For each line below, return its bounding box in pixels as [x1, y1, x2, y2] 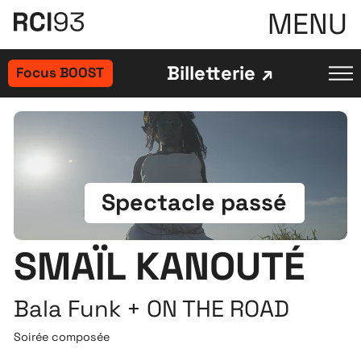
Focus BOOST [16, 64, 105, 82]
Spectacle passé [102, 188, 288, 218]
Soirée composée [14, 329, 110, 344]
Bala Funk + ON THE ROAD [14, 294, 290, 324]
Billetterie [166, 60, 255, 85]
